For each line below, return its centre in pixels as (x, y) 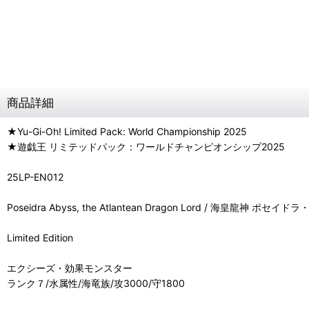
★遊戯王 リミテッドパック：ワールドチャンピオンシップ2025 (146, 147)
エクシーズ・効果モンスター (70, 268)
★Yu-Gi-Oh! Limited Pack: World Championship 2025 (127, 131)
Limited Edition (40, 238)
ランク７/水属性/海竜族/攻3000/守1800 (96, 283)
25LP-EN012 (35, 177)
